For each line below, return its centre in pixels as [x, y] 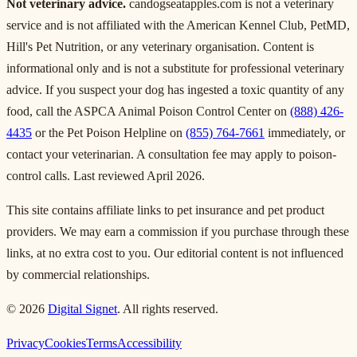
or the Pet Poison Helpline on [107, 132]
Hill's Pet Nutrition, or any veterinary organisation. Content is [160, 46]
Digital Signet [82, 308]
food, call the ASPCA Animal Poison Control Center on [147, 111]
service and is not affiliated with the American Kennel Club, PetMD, [178, 25]
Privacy [25, 343]
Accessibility [149, 343]
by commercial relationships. [78, 274]
